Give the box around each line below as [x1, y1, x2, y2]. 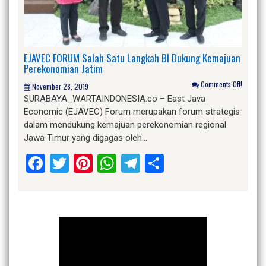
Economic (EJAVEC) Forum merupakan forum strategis [24, 106, 240, 118]
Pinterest [93, 152, 167, 175]
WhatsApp [116, 152, 202, 175]
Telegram [140, 152, 217, 175]
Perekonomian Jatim [24, 61, 103, 77]
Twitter [69, 152, 127, 175]
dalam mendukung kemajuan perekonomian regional [24, 119, 226, 131]
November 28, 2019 [32, 81, 88, 92]
